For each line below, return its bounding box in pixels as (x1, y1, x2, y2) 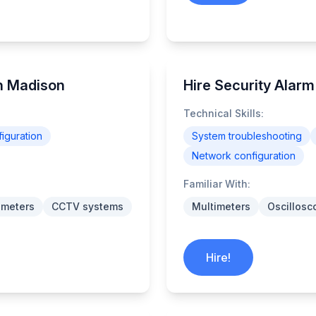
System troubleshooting (192, 130, 302, 142)
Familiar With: (183, 178, 250, 190)
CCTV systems (51, 200, 123, 212)
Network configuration (192, 150, 296, 162)
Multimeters (192, 200, 250, 212)
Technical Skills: (183, 107, 264, 119)
